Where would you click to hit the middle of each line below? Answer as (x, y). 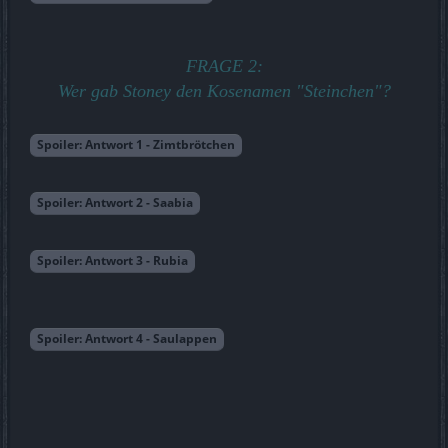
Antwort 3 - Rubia (136, 261)
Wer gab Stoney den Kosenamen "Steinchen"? (224, 91)
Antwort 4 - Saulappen (151, 339)
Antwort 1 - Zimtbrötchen (160, 145)
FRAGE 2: (224, 66)
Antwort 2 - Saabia (139, 203)
